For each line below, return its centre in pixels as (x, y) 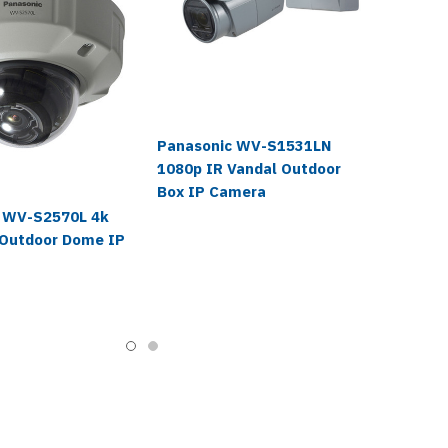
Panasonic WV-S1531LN (244, 146)
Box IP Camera (211, 192)
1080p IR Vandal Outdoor (249, 169)
